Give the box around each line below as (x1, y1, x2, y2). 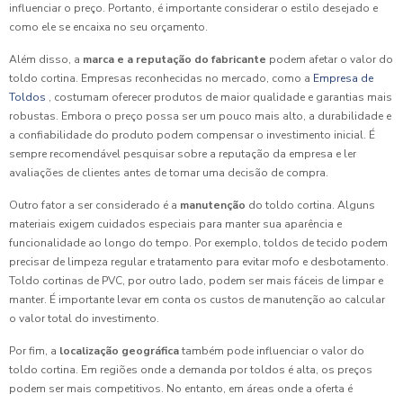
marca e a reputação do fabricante (83, 51, 266, 67)
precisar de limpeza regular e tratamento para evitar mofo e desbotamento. (9, 254, 389, 269)
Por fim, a (9, 343, 59, 358)
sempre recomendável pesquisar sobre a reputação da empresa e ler (9, 146, 356, 161)
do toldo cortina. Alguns (246, 197, 375, 212)
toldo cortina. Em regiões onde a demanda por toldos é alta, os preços (9, 362, 372, 377)
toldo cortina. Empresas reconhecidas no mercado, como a (9, 70, 313, 85)
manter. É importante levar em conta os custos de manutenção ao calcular (9, 291, 385, 307)
